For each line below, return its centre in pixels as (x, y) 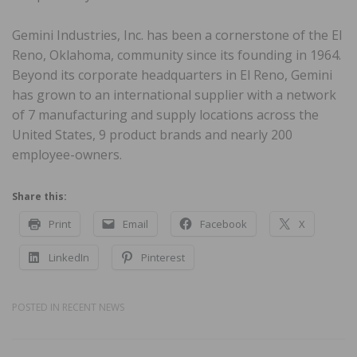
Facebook (224, 224)
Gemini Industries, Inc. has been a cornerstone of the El (177, 35)
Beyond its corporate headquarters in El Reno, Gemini (172, 75)
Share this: (39, 196)
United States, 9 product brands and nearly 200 (152, 134)
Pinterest (163, 257)
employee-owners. (67, 154)
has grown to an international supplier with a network (174, 94)
